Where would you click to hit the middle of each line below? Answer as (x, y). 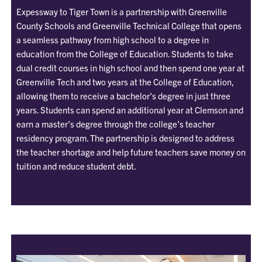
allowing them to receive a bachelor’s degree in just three (123, 95)
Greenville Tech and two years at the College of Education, (125, 81)
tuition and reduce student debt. (76, 166)
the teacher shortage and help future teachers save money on (131, 151)
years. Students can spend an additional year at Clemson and (130, 109)
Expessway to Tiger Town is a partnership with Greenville (121, 11)
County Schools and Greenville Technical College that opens (129, 25)
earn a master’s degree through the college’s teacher (115, 123)
